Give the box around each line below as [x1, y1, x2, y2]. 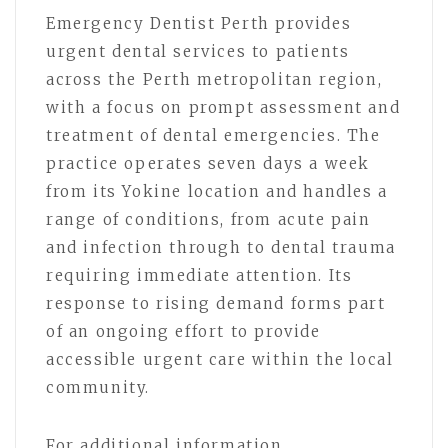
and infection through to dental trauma [46, 237, 396, 257]
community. [46, 377, 150, 397]
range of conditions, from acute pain [46, 209, 371, 229]
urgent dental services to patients [46, 41, 350, 61]
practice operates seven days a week [46, 153, 371, 173]
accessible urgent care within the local [46, 349, 394, 369]
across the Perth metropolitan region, [46, 69, 383, 89]
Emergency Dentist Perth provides [46, 13, 352, 33]
